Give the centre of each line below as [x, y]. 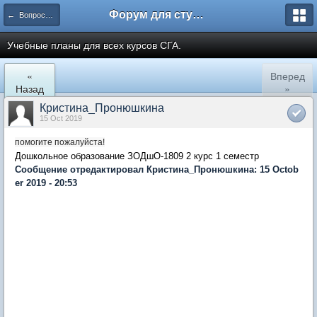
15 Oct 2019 [61, 118]
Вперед [287, 76]
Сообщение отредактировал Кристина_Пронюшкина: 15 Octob [157, 169]
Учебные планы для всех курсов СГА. [94, 45]
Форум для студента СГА [198, 15]
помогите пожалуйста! [60, 142]
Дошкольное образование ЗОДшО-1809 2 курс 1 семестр [137, 156]
